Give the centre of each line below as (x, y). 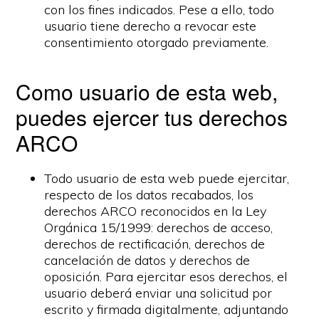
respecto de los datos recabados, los (149, 195)
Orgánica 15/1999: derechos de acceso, (159, 228)
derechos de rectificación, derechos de (155, 244)
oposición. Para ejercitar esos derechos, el (166, 277)
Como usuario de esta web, (147, 91)
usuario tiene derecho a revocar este (151, 26)
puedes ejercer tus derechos (152, 117)
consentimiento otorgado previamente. (157, 42)
